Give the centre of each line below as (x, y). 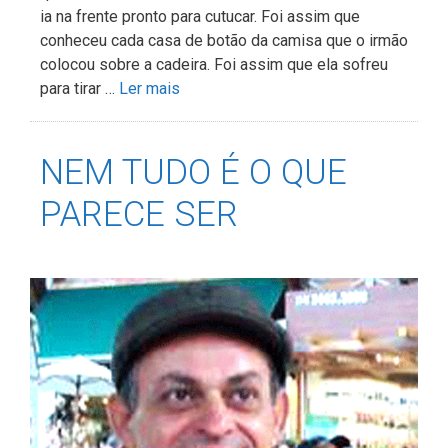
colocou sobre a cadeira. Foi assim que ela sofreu (214, 65)
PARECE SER (139, 215)
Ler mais (149, 89)
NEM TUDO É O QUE (193, 173)
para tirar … (79, 89)
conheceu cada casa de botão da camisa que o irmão (224, 41)
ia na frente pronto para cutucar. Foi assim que (200, 17)
